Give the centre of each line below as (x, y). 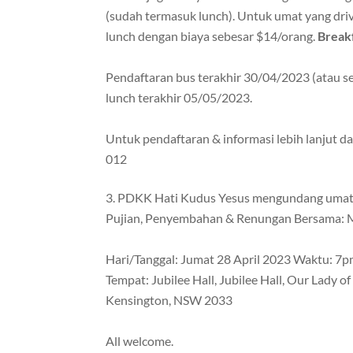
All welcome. (140, 341)
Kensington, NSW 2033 (169, 300)
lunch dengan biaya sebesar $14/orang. (212, 36)
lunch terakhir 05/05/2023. (179, 98)
